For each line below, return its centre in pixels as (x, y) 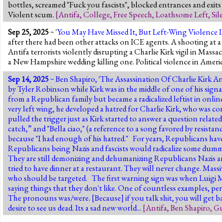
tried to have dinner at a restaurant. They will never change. (105, 168)
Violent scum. (32, 14)
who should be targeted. (48, 178)
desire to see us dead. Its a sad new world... (75, 207)
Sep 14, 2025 (28, 79)
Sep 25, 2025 (28, 31)
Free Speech (133, 14)
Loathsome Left (182, 14)
